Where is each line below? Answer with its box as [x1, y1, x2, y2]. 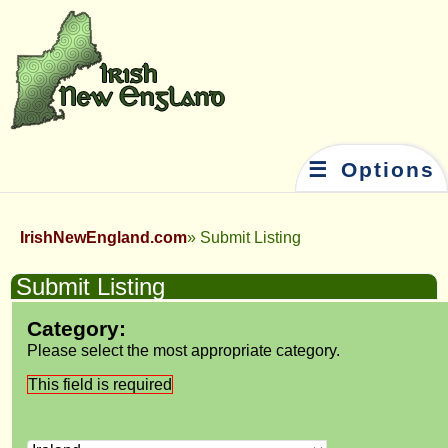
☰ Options [308, 158, 435, 182]
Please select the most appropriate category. [27, 342, 340, 359]
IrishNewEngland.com [20, 229, 187, 246]
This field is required [28, 376, 172, 393]
